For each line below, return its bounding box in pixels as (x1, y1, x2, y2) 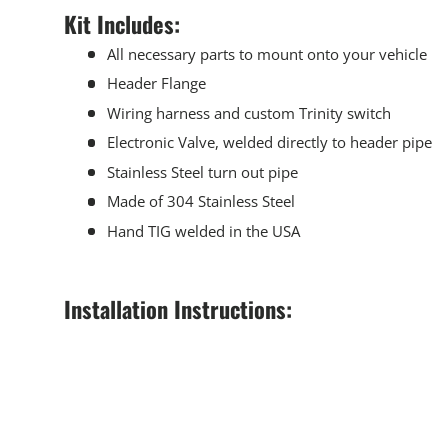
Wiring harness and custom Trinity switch (106, 102, 391, 123)
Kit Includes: (64, 7, 180, 41)
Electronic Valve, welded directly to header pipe (106, 132, 432, 153)
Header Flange (106, 73, 206, 94)
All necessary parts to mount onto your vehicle (106, 43, 427, 64)
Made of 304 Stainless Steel (106, 191, 295, 212)
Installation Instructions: (64, 291, 292, 325)
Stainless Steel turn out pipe (106, 161, 298, 182)
